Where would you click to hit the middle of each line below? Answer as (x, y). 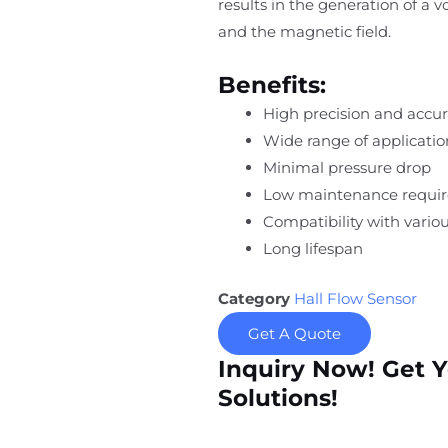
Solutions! (278, 397)
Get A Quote (295, 333)
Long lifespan (313, 249)
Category (254, 298)
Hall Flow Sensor (356, 298)
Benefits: (272, 85)
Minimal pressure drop (347, 168)
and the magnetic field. (305, 31)
